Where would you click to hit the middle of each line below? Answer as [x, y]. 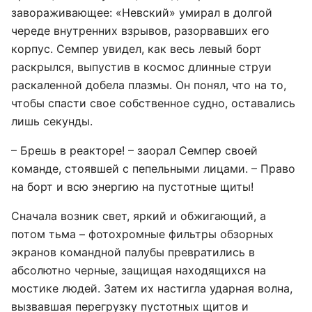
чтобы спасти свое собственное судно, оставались [153, 103]
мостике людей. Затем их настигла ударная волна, [152, 288]
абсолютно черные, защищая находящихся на [139, 270]
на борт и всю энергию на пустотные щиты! [132, 187]
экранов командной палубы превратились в [133, 252]
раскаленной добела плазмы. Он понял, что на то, [149, 85]
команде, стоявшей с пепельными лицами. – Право [153, 169]
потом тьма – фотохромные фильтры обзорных [142, 234]
